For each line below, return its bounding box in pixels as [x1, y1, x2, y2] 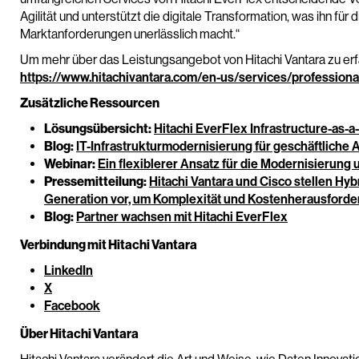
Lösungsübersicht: [44, 121, 151, 136]
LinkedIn [44, 263, 93, 278]
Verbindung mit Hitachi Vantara [20, 237, 197, 252]
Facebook [44, 298, 100, 313]
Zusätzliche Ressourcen [20, 95, 159, 111]
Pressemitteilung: [44, 174, 147, 189]
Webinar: [44, 156, 95, 171]
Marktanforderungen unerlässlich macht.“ [20, 26, 240, 42]
